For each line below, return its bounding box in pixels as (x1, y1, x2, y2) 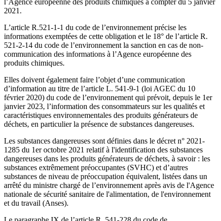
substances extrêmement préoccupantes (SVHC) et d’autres (4, 163, 188, 172)
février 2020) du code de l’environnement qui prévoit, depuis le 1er (4, 93, 212, 102)
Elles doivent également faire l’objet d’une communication (4, 75, 185, 84)
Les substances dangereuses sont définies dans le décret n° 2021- (4, 136, 205, 145)
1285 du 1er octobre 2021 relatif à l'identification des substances (4, 145, 203, 154)
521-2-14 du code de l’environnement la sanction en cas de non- (4, 40, 203, 49)
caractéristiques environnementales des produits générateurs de (4, 110, 198, 119)
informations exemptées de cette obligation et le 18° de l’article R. (4, 32, 208, 40)
